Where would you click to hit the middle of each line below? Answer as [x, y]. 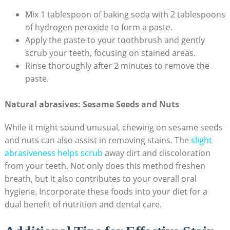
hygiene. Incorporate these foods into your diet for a [106, 191]
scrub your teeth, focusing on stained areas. [110, 53]
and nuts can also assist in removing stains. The [98, 140]
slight [201, 140]
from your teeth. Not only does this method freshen [105, 166]
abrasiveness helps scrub [53, 153]
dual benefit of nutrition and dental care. [83, 204]
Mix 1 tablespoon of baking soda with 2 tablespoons [125, 14]
